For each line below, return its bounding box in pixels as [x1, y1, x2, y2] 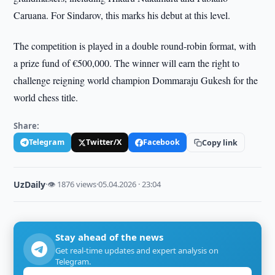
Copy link [202, 137, 238, 148]
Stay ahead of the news [55, 231, 164, 243]
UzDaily [14, 179, 46, 190]
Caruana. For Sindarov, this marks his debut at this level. [14, 9, 231, 21]
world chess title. [14, 91, 79, 104]
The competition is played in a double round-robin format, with [14, 39, 257, 52]
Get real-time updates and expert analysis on [55, 245, 219, 256]
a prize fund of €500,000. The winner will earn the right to [14, 56, 240, 69]
